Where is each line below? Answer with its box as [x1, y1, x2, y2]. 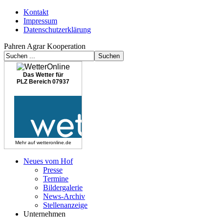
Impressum [23, 17, 57, 25]
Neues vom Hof [23, 157, 73, 165]
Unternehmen [23, 210, 66, 218]
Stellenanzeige [43, 201, 88, 209]
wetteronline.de [36, 140, 71, 145]
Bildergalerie [43, 183, 83, 192]
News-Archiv [43, 192, 85, 200]
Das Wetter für [22, 71, 64, 78]
